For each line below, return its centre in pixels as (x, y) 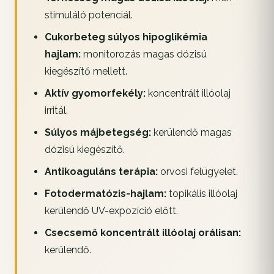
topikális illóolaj (202, 194)
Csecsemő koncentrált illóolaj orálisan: (143, 233)
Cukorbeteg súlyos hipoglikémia (126, 37)
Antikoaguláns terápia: (101, 172)
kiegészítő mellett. (86, 72)
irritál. (56, 111)
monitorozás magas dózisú (143, 54)
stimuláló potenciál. (88, 15)
